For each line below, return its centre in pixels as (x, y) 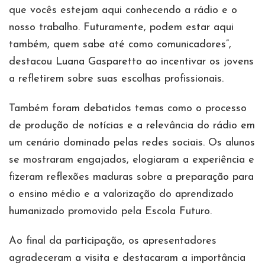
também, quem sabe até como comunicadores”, (120, 45)
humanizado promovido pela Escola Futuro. (110, 212)
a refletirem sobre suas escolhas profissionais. (116, 79)
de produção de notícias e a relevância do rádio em (132, 126)
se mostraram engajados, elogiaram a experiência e (132, 160)
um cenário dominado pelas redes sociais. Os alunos (132, 143)
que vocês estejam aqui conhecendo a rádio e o (123, 11)
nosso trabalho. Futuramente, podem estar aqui (121, 28)
